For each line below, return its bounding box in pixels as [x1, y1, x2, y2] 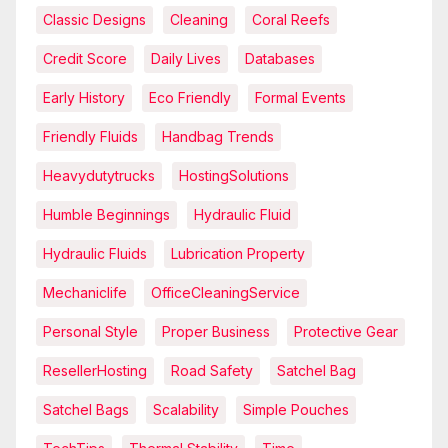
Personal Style [43, 322, 138, 340]
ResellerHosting [43, 361, 147, 379]
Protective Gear [294, 322, 398, 340]
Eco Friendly [149, 88, 231, 106]
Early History [43, 88, 125, 106]
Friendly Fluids [43, 127, 138, 145]
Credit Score [43, 49, 127, 67]
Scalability [153, 400, 219, 418]
